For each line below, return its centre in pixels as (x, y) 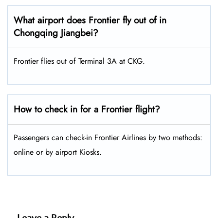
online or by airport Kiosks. (59, 152)
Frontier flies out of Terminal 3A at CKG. (79, 61)
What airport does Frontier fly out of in (90, 20)
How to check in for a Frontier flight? (87, 109)
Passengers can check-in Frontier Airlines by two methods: (108, 138)
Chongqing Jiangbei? (56, 33)
